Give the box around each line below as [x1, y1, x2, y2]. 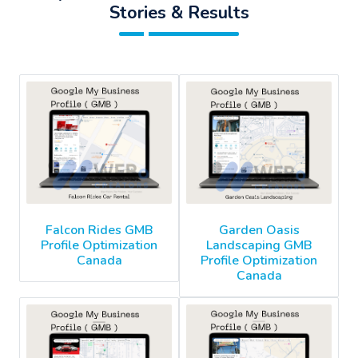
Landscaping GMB [205, 237, 312, 255]
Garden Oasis [218, 221, 300, 240]
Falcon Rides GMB [45, 221, 153, 239]
